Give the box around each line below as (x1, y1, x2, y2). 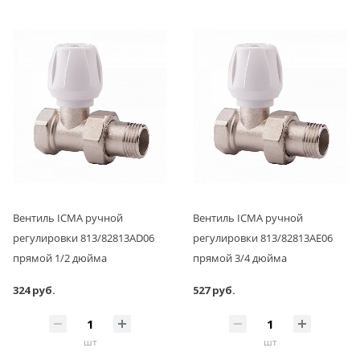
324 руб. (13, 282, 55, 297)
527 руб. (193, 282, 235, 297)
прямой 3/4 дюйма (193, 250, 287, 265)
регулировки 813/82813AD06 (13, 230, 154, 245)
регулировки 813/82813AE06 (193, 230, 333, 245)
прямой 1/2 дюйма (13, 250, 107, 265)
